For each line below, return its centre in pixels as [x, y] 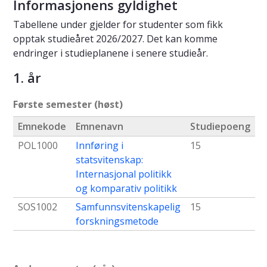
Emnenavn [100, 127]
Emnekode [42, 127]
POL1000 [38, 146]
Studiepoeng [220, 127]
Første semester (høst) [68, 105]
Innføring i [100, 146]
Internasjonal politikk [124, 174]
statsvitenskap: [109, 160]
